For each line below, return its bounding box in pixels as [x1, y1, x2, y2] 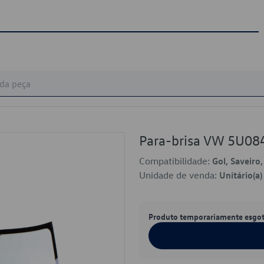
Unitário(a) [219, 169, 262, 181]
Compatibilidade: [139, 155, 212, 167]
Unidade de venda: [139, 169, 219, 181]
